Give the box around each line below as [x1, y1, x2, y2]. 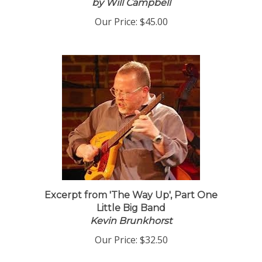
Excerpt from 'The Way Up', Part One [44, 195, 218, 206]
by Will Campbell [91, 2, 171, 13]
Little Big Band [96, 208, 166, 219]
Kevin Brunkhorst [90, 220, 172, 232]
